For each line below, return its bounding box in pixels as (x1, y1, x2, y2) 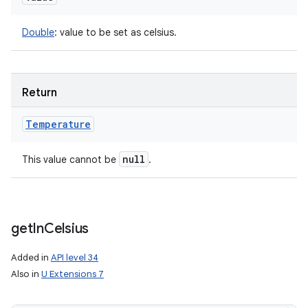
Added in (11, 252, 51, 263)
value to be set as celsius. (57, 26, 177, 38)
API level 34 (51, 252, 98, 263)
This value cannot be (22, 153, 119, 166)
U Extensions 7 (41, 268, 104, 280)
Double (22, 26, 54, 38)
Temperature (25, 118, 91, 131)
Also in (11, 268, 41, 280)
